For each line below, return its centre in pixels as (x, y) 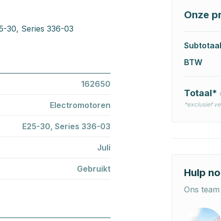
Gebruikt (94, 168)
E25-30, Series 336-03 (66, 126)
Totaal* (201, 93)
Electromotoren (80, 105)
